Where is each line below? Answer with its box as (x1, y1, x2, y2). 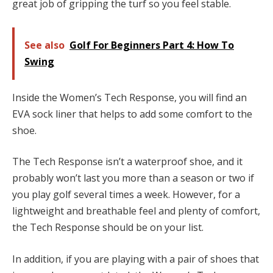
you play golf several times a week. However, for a (12, 188, 240, 202)
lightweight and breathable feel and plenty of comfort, (12, 204, 260, 218)
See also (24, 38, 65, 52)
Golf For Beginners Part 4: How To (69, 38, 234, 52)
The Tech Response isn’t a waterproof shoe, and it (12, 155, 243, 169)
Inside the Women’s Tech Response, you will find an (12, 90, 247, 104)
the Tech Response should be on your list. (12, 221, 204, 235)
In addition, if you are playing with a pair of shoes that (12, 252, 259, 266)
